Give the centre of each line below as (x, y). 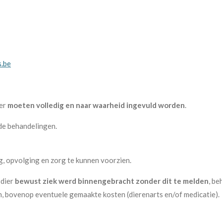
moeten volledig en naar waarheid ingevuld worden (96, 105)
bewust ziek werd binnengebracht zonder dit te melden (112, 181)
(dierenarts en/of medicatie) (172, 194)
